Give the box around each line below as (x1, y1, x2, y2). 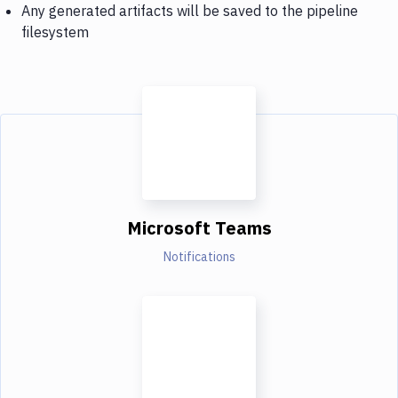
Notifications (163, 248, 235, 265)
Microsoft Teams (126, 215, 272, 240)
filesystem (21, 22, 89, 41)
